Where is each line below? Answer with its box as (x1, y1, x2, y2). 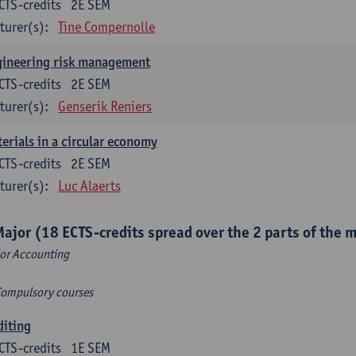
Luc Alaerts (58, 177, 121, 194)
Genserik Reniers (58, 98, 152, 114)
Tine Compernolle (58, 18, 155, 35)
